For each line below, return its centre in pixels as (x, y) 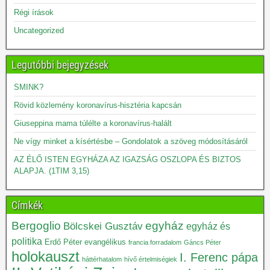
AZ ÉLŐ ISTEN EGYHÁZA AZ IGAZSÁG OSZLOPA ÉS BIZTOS (127, 159)
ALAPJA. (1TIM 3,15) (52, 171)
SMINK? (29, 87)
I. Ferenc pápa (219, 257)
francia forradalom (155, 242)
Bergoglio (36, 226)
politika (27, 241)
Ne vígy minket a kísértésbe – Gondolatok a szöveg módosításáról (131, 141)
